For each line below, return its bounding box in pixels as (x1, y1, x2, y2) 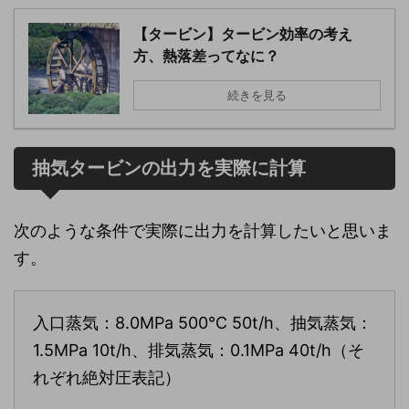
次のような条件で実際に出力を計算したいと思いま (14, 221, 392, 241)
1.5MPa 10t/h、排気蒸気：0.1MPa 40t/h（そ (33, 341, 364, 361)
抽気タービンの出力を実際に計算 (32, 158, 306, 179)
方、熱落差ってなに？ (133, 47, 279, 66)
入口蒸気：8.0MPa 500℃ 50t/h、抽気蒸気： (33, 313, 372, 333)
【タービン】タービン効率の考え (133, 25, 352, 44)
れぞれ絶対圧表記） (33, 368, 181, 388)
